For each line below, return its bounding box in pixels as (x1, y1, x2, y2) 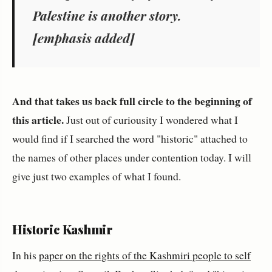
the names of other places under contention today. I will (12, 150, 251, 165)
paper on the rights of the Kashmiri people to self (39, 248, 251, 263)
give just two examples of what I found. (12, 169, 181, 184)
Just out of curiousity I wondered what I (64, 112, 238, 127)
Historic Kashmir (12, 221, 112, 238)
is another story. (85, 7, 182, 24)
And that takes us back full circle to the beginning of (12, 93, 252, 109)
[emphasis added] (33, 29, 135, 47)
